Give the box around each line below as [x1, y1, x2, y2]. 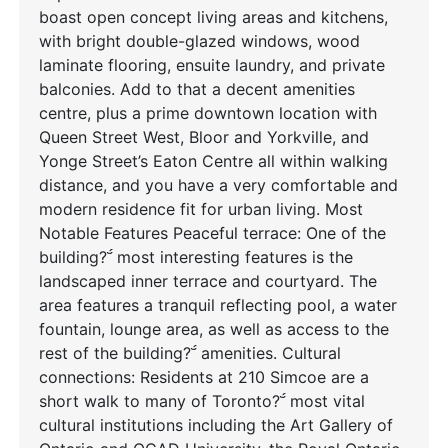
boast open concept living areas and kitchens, [39, 7, 388, 27]
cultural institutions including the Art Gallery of [39, 415, 393, 435]
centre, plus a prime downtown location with [39, 103, 377, 123]
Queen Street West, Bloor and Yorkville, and [39, 127, 369, 147]
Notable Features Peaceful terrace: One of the [39, 223, 386, 243]
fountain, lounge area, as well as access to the [39, 319, 389, 339]
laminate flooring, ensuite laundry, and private [39, 55, 385, 75]
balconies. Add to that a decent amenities [39, 79, 355, 99]
